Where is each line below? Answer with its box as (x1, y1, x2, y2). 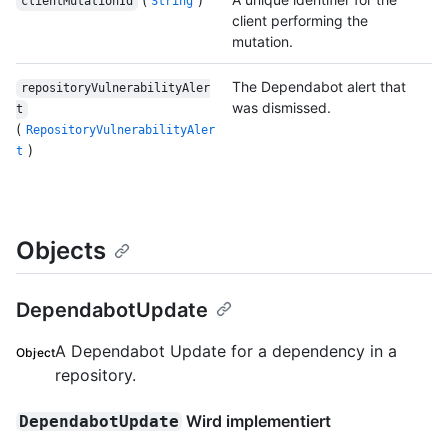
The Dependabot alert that (232, 78, 406, 96)
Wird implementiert (182, 411, 332, 432)
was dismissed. (232, 99, 331, 117)
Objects (16, 236, 106, 266)
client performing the (232, 12, 368, 30)
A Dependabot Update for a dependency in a (55, 341, 398, 362)
